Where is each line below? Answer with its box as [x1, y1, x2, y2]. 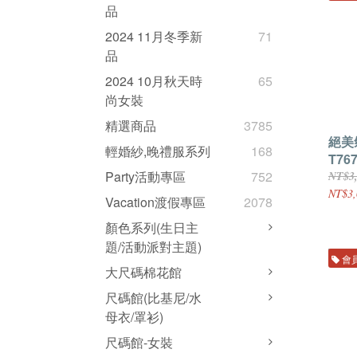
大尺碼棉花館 [105, 263, 182, 282]
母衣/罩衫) [105, 308, 163, 327]
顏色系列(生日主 [105, 218, 198, 237]
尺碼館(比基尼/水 [105, 288, 202, 308]
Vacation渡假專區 [105, 193, 206, 212]
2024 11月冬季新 [105, 27, 202, 46]
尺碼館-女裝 [105, 333, 173, 352]
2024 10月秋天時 [105, 72, 202, 91]
